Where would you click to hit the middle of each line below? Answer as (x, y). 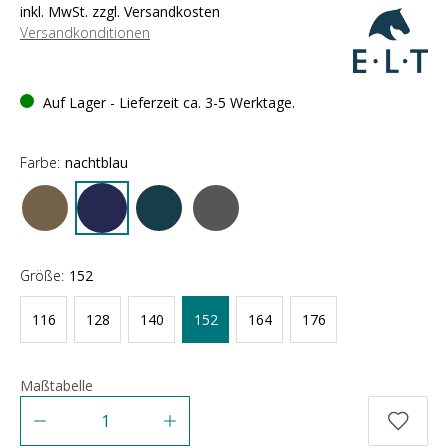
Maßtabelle (56, 385)
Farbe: (40, 162)
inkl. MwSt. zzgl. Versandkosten (120, 11)
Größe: (42, 275)
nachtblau (96, 162)
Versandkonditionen (85, 32)
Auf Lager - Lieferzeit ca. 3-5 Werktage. (167, 102)
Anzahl (40, 405)
